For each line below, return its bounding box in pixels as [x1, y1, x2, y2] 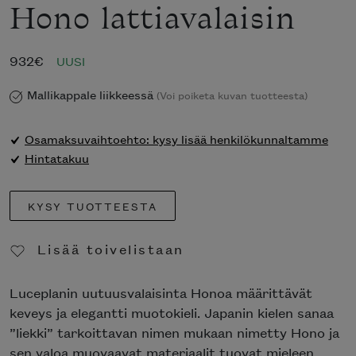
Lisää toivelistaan [37, 240, 184, 258]
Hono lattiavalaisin [10, 2, 296, 40]
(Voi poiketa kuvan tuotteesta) [157, 87, 308, 103]
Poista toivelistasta [37, 269, 202, 287]
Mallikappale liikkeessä [27, 86, 157, 103]
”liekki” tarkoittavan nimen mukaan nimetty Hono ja [10, 323, 339, 342]
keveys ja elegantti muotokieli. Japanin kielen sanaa [10, 304, 334, 322]
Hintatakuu [25, 149, 89, 167]
